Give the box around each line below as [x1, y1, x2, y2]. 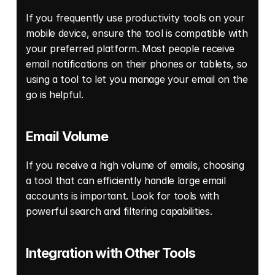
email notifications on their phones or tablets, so [26, 58, 247, 71]
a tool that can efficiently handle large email [26, 174, 226, 187]
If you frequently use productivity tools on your [26, 12, 245, 25]
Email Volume [26, 128, 111, 145]
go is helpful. [26, 88, 87, 101]
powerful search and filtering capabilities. [26, 205, 215, 218]
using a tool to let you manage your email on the [26, 73, 248, 86]
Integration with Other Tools [26, 245, 196, 261]
